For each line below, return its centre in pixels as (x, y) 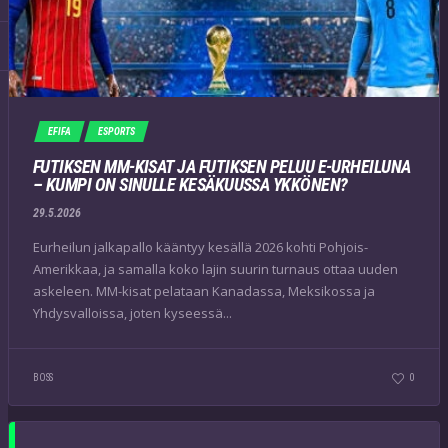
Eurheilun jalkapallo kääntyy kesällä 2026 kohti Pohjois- (200, 246)
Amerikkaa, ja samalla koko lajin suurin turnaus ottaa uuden (215, 268)
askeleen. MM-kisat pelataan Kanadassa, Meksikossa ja (204, 290)
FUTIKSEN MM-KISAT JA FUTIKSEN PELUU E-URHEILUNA (222, 166)
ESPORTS (116, 131)
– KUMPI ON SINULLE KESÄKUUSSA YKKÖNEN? (190, 184)
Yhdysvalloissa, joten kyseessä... (132, 312)
